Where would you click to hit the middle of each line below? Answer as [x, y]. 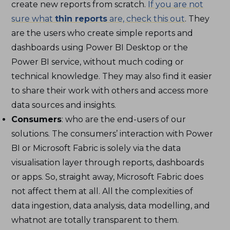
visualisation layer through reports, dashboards [108, 162]
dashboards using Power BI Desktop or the [100, 47]
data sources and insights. [64, 105]
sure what [33, 18]
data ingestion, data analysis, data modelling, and [111, 205]
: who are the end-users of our [124, 119]
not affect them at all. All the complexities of [102, 191]
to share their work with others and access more [110, 90]
